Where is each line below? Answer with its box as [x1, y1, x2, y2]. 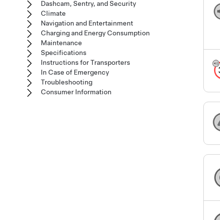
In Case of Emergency [41, 68, 109, 76]
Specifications [41, 49, 86, 56]
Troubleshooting [41, 78, 92, 86]
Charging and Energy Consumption [41, 29, 150, 37]
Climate [41, 9, 66, 17]
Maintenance [41, 39, 82, 47]
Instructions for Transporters [41, 58, 130, 66]
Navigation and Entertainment [41, 19, 133, 27]
